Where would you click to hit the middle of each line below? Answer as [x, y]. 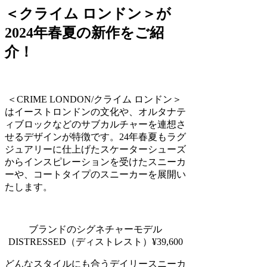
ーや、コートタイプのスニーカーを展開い [95, 174]
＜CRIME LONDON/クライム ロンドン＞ [93, 99]
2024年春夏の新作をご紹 [84, 32]
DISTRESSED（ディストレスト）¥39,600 [95, 241]
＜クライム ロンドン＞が [88, 13]
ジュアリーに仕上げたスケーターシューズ [95, 149]
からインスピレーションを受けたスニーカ [95, 162]
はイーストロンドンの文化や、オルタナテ [95, 111]
